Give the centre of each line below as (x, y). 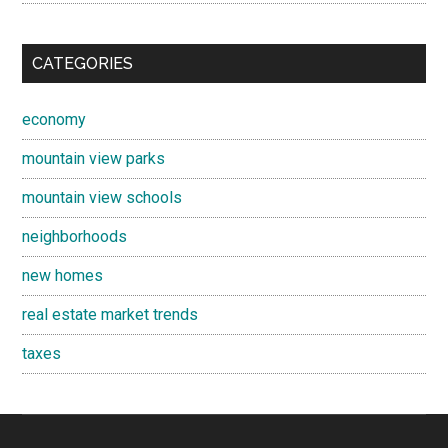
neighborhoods (75, 236)
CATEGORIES (83, 63)
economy (54, 119)
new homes (63, 275)
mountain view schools (102, 197)
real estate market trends (110, 314)
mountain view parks (94, 158)
